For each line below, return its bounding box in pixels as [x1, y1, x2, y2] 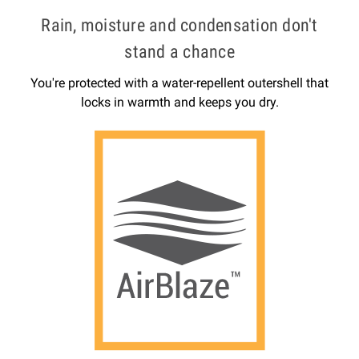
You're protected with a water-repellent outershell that [30, 75, 329, 91]
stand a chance [124, 42, 235, 63]
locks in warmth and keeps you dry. [80, 95, 279, 111]
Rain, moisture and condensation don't [41, 15, 318, 36]
